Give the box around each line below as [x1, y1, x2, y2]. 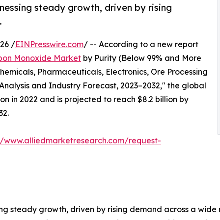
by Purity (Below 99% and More [81, 53, 201, 63]
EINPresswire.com [15, 39, 83, 50]
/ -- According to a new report [83, 39, 198, 50]
